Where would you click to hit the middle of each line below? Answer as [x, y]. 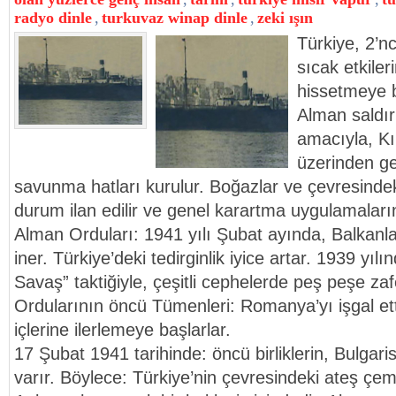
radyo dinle [53, 18]
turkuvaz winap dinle [175, 18]
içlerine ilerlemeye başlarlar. [122, 330]
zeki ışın [285, 18]
